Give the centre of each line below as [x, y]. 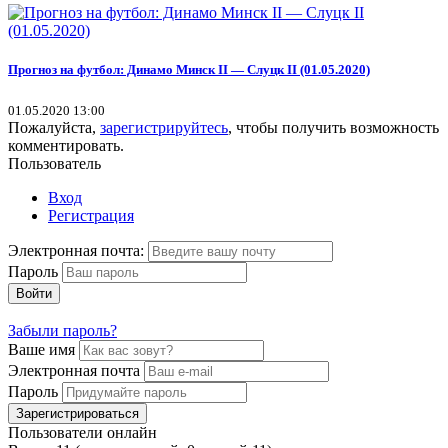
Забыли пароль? [62, 330]
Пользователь [54, 163]
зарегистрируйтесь [164, 127]
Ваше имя [41, 349]
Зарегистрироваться [77, 413]
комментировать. [66, 145]
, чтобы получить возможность [333, 127]
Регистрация [91, 215]
